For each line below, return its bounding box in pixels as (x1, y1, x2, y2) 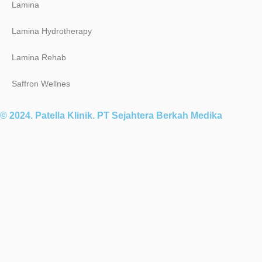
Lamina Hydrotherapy (12, 26, 92, 36)
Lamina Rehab (12, 52, 66, 62)
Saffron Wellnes (12, 78, 70, 88)
